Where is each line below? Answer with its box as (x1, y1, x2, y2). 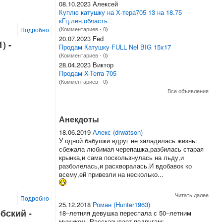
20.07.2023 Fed (58, 33, 104, 43)
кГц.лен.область (58, 15, 108, 25)
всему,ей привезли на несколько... (58, 169, 164, 179)
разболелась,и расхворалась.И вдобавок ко (58, 161, 192, 170)
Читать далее (175, 190, 209, 199)
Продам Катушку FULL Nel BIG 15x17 (58, 42, 171, 52)
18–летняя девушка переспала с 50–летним (58, 208, 191, 218)
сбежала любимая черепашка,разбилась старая (58, 144, 204, 154)
